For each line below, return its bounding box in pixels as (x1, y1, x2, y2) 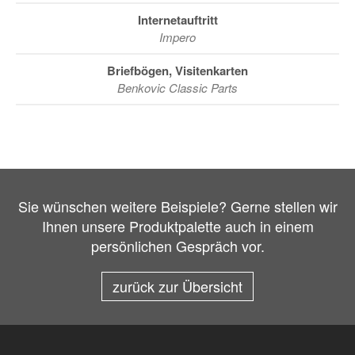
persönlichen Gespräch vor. (90, 235, 265, 256)
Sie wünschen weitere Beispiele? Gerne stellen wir (17, 196, 338, 216)
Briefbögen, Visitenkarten (107, 62, 248, 79)
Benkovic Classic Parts (117, 79, 238, 96)
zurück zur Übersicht (113, 276, 242, 296)
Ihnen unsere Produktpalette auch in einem (41, 216, 314, 236)
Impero (159, 29, 196, 45)
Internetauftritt (137, 11, 218, 29)
